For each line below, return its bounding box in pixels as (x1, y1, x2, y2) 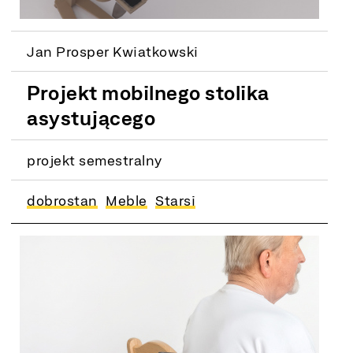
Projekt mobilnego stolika (27, 80, 269, 104)
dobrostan (27, 191, 98, 208)
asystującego (27, 106, 156, 129)
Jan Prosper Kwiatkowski (27, 43, 199, 59)
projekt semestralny (27, 151, 162, 168)
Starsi (155, 191, 196, 208)
